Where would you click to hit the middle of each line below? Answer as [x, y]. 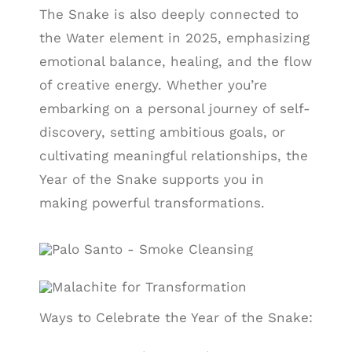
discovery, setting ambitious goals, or [162, 132]
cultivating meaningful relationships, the [173, 155]
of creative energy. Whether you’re [153, 84]
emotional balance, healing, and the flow [175, 61]
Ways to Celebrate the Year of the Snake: [176, 318]
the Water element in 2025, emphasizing [174, 37]
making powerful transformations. [152, 202]
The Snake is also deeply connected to [169, 14]
